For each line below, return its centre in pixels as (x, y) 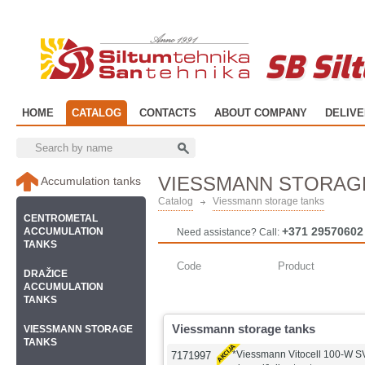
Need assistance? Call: (229, 232)
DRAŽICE (46, 274)
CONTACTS (168, 113)
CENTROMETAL (61, 218)
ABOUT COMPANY (261, 113)
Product (296, 266)
